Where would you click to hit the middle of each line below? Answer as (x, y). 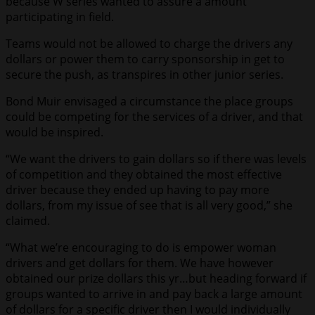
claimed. (28, 221)
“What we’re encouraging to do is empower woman (141, 248)
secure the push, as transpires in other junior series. (144, 75)
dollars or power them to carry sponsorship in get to (145, 59)
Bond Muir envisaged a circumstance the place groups (149, 102)
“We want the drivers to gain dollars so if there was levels (156, 159)
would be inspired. (54, 133)
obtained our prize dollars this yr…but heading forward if (156, 279)
